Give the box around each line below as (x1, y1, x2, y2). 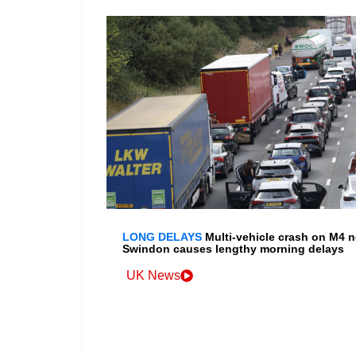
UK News (126, 269, 180, 283)
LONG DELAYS (122, 230, 202, 244)
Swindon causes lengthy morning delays (122, 242, 344, 256)
